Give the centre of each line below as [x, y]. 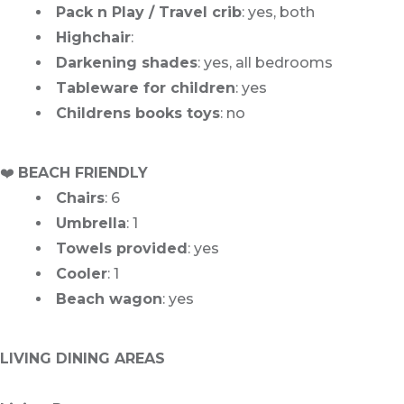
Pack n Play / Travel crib [149, 13]
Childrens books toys [138, 114]
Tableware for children [146, 88]
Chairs [80, 198]
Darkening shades [127, 63]
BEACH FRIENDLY [83, 173]
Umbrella [91, 224]
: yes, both [278, 13]
